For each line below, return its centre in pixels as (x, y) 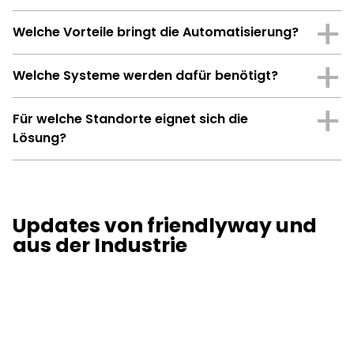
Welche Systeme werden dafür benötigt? (145, 75)
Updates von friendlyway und (165, 225)
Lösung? (40, 137)
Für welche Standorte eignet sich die (130, 119)
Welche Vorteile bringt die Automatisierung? (156, 32)
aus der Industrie (100, 245)
